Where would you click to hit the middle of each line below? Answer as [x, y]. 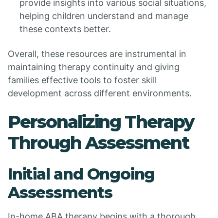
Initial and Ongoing [82, 174]
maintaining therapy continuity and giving [94, 67]
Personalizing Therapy [101, 122]
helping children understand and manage [104, 16]
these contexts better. [65, 29]
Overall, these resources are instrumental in [97, 54]
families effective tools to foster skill [82, 80]
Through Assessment [98, 143]
